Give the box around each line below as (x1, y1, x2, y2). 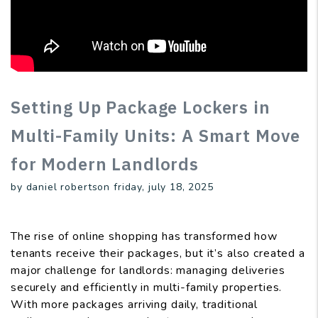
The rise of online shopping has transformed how (11, 229, 278, 245)
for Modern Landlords (11, 153, 199, 176)
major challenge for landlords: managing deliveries (11, 263, 285, 279)
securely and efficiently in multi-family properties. (11, 280, 283, 296)
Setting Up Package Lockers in (11, 96, 270, 119)
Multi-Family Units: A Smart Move (11, 124, 301, 148)
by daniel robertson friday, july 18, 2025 (11, 180, 214, 194)
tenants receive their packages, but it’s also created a (11, 246, 305, 262)
